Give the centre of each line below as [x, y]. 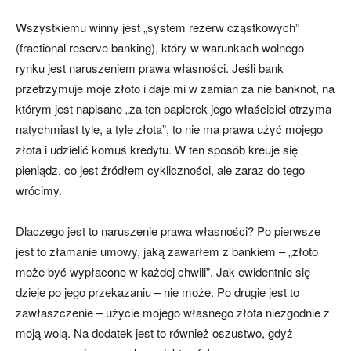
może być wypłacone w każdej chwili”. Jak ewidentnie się [163, 272]
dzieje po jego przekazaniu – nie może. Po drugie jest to [157, 292]
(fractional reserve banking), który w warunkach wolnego [160, 48]
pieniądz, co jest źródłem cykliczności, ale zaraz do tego [160, 170]
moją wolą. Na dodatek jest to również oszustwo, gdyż [154, 333]
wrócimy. [39, 190]
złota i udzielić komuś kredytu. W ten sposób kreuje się [157, 150]
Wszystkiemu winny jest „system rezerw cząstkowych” [157, 27]
